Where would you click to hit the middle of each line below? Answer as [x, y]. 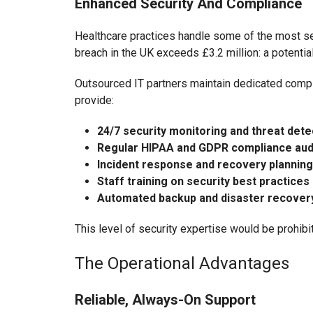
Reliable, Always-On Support [165, 300]
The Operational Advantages [182, 264]
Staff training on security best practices [203, 182]
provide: [94, 101]
